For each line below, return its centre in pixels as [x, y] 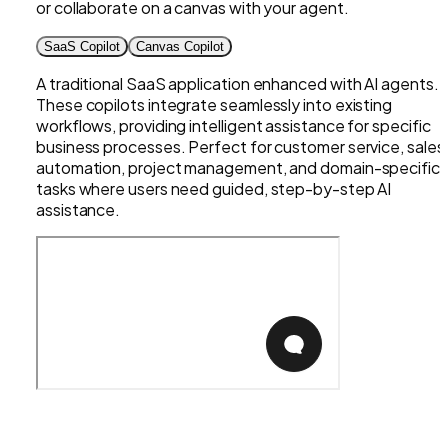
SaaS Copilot [82, 46]
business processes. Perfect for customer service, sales [240, 146]
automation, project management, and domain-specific [238, 167]
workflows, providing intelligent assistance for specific [233, 125]
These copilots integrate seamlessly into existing [214, 104]
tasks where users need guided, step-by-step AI [214, 188]
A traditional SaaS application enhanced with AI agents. [237, 83]
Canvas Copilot [180, 46]
